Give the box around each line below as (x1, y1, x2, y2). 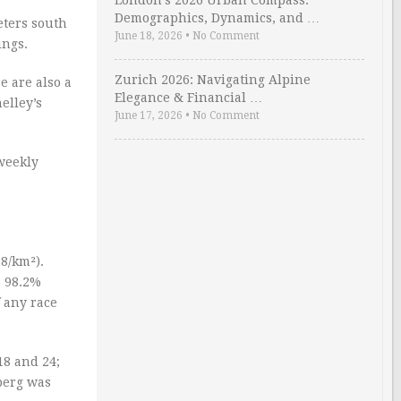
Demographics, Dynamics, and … (115, 11, 320, 25)
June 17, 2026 (115, 109, 183, 122)
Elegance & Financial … (115, 90, 262, 105)
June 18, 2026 (115, 30, 183, 42)
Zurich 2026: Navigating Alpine (115, 73, 311, 87)
